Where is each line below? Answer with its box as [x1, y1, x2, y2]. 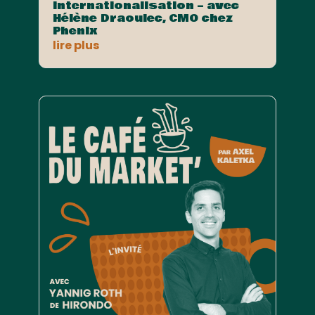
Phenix [52, 22, 98, 40]
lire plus [52, 37, 99, 54]
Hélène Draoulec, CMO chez [52, 10, 233, 27]
